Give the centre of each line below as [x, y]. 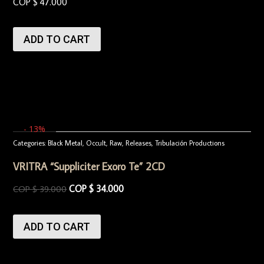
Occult [96, 143]
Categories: [30, 143]
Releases [139, 143]
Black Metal [65, 143]
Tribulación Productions [190, 143]
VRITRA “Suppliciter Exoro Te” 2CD [89, 167]
